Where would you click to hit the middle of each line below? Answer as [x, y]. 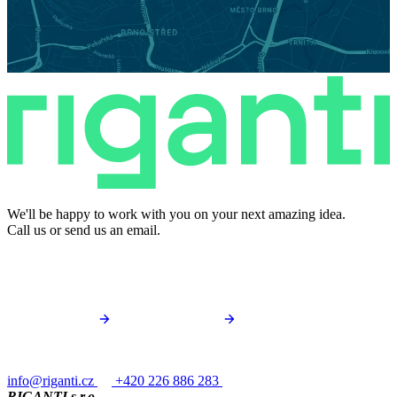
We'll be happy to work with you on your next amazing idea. [176, 214]
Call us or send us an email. [84, 230]
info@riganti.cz [51, 381]
